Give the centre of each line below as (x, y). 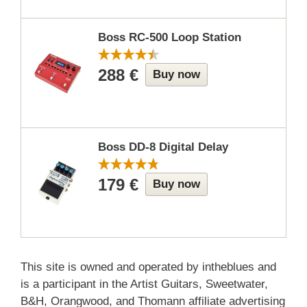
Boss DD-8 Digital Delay (163, 147)
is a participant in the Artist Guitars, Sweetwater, (144, 284)
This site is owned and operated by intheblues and (148, 267)
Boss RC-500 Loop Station (169, 38)
